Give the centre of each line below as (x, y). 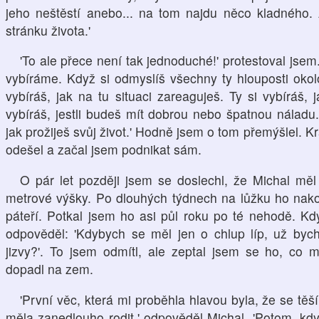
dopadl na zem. (49, 268)
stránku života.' (48, 30)
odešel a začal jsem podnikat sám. (104, 150)
